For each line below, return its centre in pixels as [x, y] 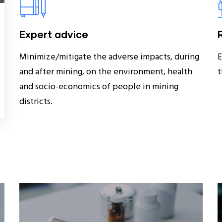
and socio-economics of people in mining [99, 87]
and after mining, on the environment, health [106, 72]
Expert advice [54, 34]
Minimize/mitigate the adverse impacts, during [109, 57]
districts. [36, 102]
